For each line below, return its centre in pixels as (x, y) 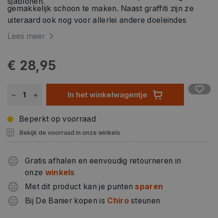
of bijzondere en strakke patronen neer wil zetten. (99, 44)
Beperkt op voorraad (57, 119)
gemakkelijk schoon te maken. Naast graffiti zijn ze (101, 9)
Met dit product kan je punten (80, 187)
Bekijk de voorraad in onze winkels (70, 133)
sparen (149, 187)
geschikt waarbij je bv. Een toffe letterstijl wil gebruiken (108, 32)
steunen (145, 201)
